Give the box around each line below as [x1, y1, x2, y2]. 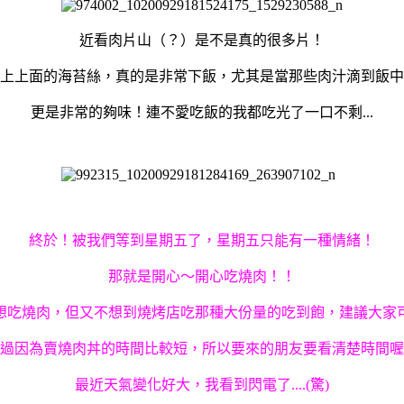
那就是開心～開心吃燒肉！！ [108, 268, 296, 284]
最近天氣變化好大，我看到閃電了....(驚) [75, 376, 329, 392]
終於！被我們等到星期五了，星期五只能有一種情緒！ [29, 232, 375, 248]
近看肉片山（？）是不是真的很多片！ [79, 32, 325, 48]
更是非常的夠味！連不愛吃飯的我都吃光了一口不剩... [31, 104, 373, 120]
